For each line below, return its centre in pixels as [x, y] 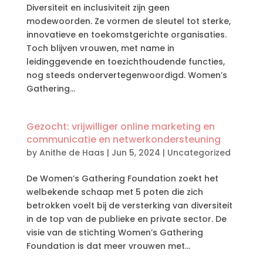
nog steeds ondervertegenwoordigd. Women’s [127, 75]
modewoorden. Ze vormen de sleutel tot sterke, [128, 21]
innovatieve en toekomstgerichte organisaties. [126, 35]
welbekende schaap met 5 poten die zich [114, 192]
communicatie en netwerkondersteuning [123, 139]
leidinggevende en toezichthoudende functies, [125, 62]
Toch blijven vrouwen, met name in [100, 48]
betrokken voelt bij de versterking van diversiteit [129, 205]
